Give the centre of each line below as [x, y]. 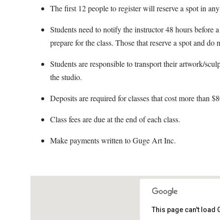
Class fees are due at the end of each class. [115, 119]
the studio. [66, 77]
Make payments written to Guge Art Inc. [113, 140]
